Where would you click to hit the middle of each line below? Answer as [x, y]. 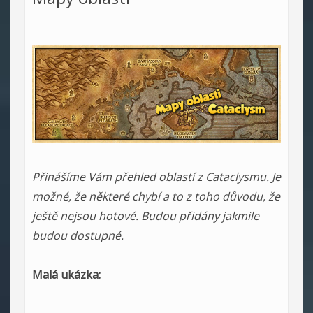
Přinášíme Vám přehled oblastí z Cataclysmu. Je [156, 177]
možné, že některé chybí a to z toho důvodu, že [156, 197]
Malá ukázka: [66, 275]
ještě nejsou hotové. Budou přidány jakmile [146, 216]
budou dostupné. [78, 236]
